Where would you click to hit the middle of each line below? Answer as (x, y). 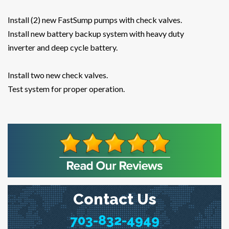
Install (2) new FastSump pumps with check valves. (95, 20)
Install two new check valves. (58, 75)
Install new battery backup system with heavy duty (96, 34)
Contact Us (114, 199)
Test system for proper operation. (66, 89)
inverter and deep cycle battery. (63, 48)
